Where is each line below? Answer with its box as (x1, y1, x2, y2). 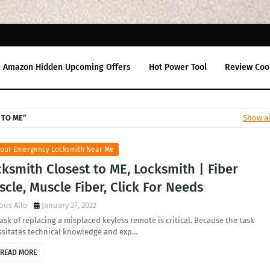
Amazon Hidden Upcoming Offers (3, 62, 131, 72)
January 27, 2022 (42, 201, 96, 210)
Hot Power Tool (149, 62, 207, 72)
